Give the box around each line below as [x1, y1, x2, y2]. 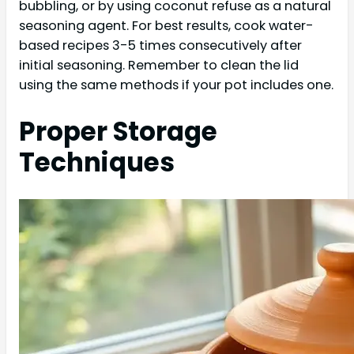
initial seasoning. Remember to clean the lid [19, 55, 299, 74]
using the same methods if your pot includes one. [19, 75, 333, 94]
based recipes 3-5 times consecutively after [19, 36, 302, 55]
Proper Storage [19, 114, 217, 150]
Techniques [19, 145, 175, 181]
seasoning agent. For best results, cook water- [19, 16, 314, 35]
